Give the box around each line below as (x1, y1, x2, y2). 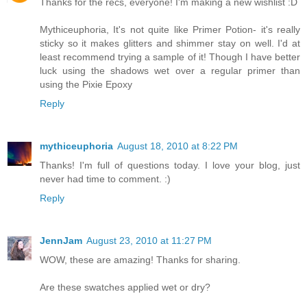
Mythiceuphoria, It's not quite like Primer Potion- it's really (40, 23, 300, 35)
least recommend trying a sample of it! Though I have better (40, 51, 300, 62)
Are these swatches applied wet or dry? (40, 281, 210, 293)
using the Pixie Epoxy (40, 78, 132, 90)
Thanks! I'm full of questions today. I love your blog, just (40, 159, 300, 171)
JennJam (40, 234, 82, 246)
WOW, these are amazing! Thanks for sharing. (40, 254, 241, 265)
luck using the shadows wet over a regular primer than (40, 64, 300, 76)
